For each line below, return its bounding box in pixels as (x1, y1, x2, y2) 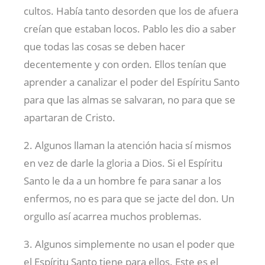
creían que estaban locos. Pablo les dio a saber (24, 22, 236, 36)
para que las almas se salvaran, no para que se (24, 93, 235, 107)
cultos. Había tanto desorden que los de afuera (24, 4, 238, 18)
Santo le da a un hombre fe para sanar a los (24, 174, 221, 188)
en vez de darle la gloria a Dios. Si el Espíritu (24, 156, 222, 170)
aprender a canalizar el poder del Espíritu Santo (24, 75, 240, 89)
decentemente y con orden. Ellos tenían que (24, 57, 227, 72)
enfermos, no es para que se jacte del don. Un (24, 192, 234, 206)
